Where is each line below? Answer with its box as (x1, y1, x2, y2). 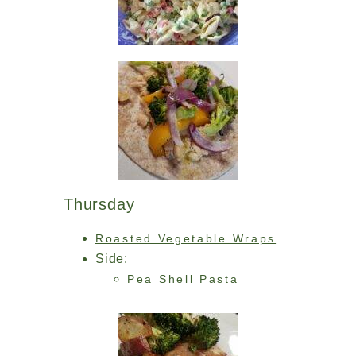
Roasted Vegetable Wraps (95, 232, 277, 245)
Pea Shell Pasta (127, 273, 239, 285)
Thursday (64, 195, 135, 213)
